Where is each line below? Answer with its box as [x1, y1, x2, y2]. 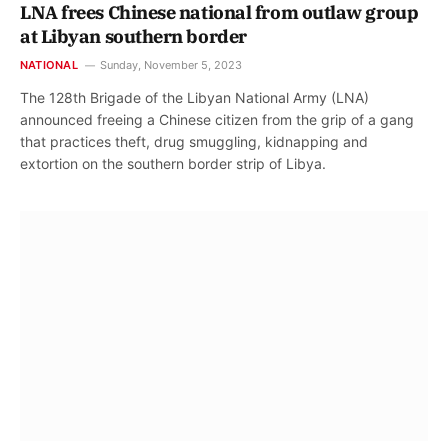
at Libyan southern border [20, 25, 247, 49]
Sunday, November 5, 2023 [99, 58, 242, 73]
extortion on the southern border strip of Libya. [20, 155, 326, 173]
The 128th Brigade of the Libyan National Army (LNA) [20, 89, 369, 107]
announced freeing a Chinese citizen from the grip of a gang [20, 111, 414, 129]
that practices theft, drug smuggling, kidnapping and [20, 133, 368, 151]
